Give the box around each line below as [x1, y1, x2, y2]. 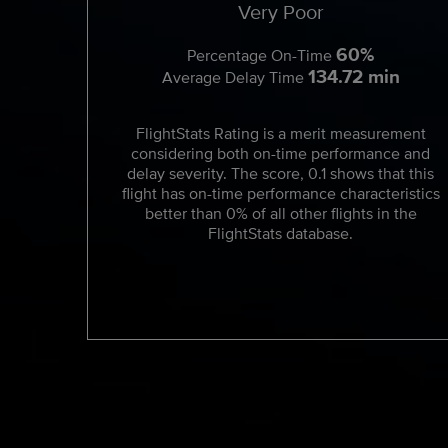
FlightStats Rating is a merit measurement [135, 122, 426, 145]
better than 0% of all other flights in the [144, 202, 417, 225]
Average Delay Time [161, 66, 308, 89]
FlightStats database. [208, 222, 354, 245]
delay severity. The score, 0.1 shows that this [127, 162, 435, 185]
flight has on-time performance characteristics [121, 182, 440, 205]
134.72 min [307, 62, 400, 90]
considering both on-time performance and [131, 142, 431, 165]
